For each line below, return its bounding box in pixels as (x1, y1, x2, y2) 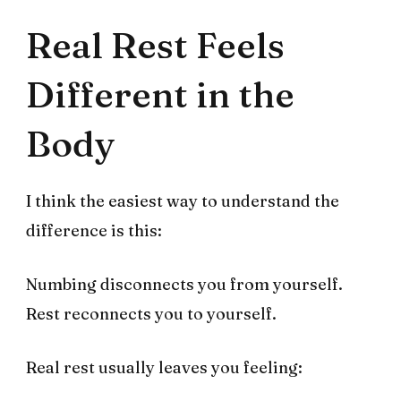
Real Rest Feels (26, 23, 285, 68)
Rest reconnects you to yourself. (26, 303, 277, 325)
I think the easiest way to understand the (26, 191, 339, 212)
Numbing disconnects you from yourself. (26, 274, 343, 295)
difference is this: (26, 220, 162, 242)
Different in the (26, 73, 294, 117)
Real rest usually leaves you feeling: (26, 357, 303, 379)
